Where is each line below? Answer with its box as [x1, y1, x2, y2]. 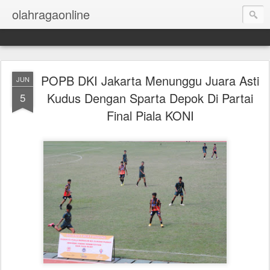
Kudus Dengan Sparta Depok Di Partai [47, 89, 253, 107]
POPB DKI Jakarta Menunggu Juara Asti [41, 72, 259, 89]
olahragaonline [12, 5, 90, 23]
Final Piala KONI [106, 107, 194, 124]
